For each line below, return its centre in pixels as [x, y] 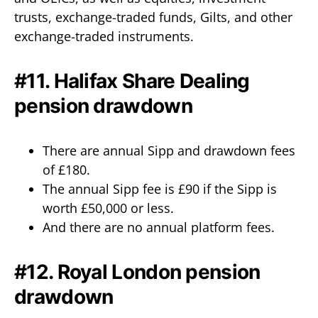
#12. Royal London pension [137, 272]
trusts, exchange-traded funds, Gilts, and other [153, 17]
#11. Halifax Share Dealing [132, 81]
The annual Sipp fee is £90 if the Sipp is [160, 189]
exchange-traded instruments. [104, 36]
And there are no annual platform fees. [159, 227]
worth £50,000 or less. [108, 208]
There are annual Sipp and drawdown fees [169, 150]
